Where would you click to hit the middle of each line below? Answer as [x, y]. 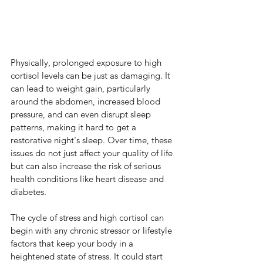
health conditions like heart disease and [88, 179]
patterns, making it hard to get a [75, 127]
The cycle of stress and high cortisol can [88, 218]
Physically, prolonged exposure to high [87, 63]
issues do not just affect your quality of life [93, 153]
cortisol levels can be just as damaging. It [92, 76]
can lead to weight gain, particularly [82, 89]
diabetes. [28, 192]
